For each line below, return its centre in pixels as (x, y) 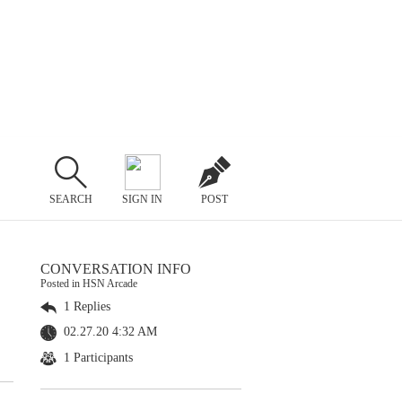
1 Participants (96, 357)
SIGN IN (143, 199)
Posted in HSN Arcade (89, 284)
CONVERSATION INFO (116, 269)
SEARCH (70, 199)
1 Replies (85, 306)
